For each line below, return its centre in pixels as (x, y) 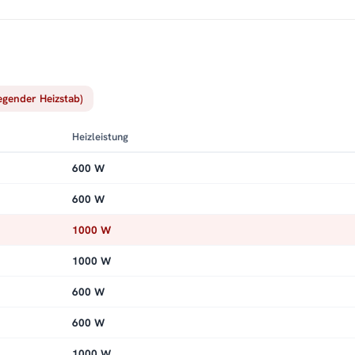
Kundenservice (42, 11)
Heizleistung (100, 137)
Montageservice (128, 11)
